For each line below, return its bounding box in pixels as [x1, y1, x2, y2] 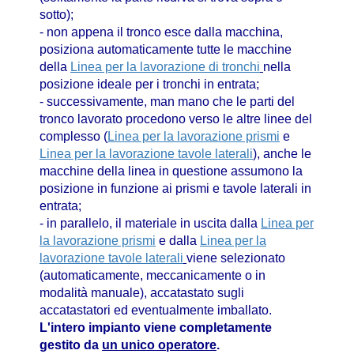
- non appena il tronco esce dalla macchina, [40, 25, 283, 40]
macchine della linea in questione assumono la [40, 164, 303, 179]
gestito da [40, 338, 102, 352]
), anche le [253, 147, 311, 161]
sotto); [40, 8, 73, 22]
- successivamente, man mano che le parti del [40, 95, 295, 109]
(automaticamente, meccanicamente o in [40, 269, 265, 283]
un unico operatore [102, 338, 217, 352]
